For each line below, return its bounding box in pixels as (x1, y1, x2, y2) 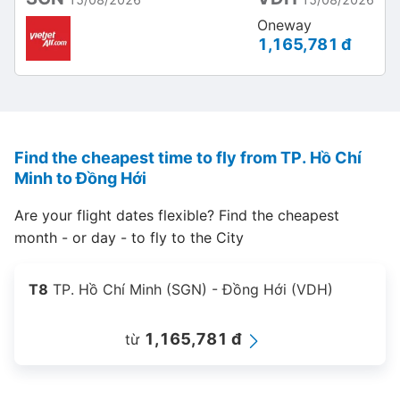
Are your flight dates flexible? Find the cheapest (14, 206, 339, 224)
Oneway (257, 16, 312, 34)
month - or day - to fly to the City (14, 229, 244, 246)
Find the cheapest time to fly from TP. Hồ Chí (14, 148, 362, 167)
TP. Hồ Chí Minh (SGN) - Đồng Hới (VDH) (48, 280, 333, 298)
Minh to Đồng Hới (14, 169, 146, 187)
